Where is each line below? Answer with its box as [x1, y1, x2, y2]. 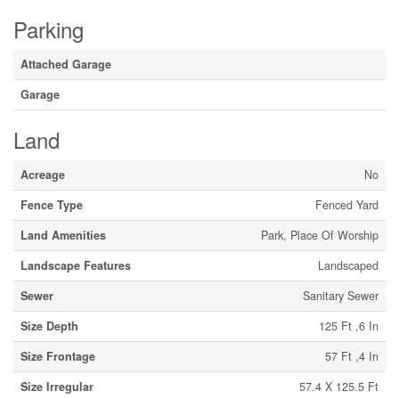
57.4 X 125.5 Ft [299, 379, 379, 395]
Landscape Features [20, 257, 131, 273]
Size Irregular [20, 379, 94, 395]
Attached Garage [20, 56, 111, 72]
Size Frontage [20, 348, 95, 364]
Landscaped [318, 257, 379, 273]
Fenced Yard [315, 197, 379, 213]
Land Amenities [20, 227, 106, 243]
